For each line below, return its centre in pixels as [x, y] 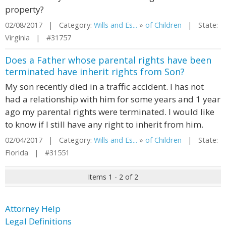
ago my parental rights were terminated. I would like [110, 112]
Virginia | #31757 [38, 38]
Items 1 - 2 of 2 [113, 177]
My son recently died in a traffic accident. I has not [104, 87]
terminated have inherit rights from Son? [95, 72]
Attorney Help [33, 209]
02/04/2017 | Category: [49, 140]
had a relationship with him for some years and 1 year [113, 99]
